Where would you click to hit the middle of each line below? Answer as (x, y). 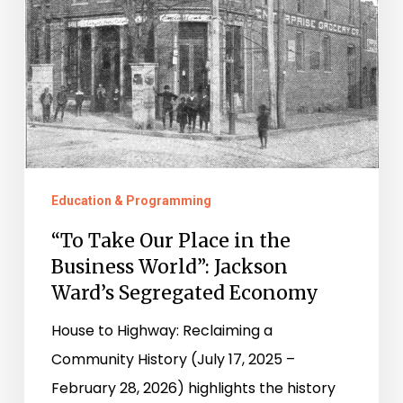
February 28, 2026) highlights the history (193, 389)
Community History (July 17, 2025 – (173, 360)
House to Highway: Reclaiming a (161, 331)
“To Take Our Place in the (170, 241)
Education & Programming (131, 201)
